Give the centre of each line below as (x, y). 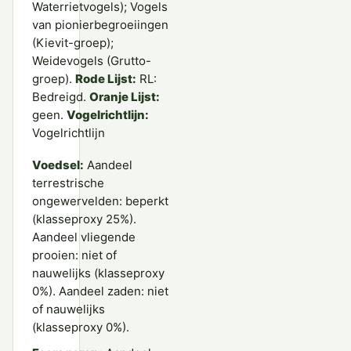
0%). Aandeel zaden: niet (100, 291)
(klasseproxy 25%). (84, 219)
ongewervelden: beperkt (100, 201)
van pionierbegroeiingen (100, 25)
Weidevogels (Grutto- (92, 61)
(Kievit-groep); (73, 43)
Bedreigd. (61, 97)
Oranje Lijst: (125, 97)
